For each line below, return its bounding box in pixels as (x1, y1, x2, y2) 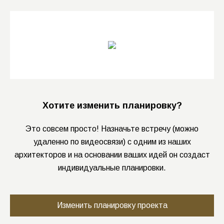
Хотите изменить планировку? (42, 100, 182, 111)
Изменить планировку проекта (56, 201, 167, 210)
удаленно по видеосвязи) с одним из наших (33, 137, 191, 146)
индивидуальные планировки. (58, 163, 166, 172)
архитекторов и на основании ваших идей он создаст (14, 150, 210, 159)
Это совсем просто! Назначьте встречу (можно (25, 124, 198, 133)
